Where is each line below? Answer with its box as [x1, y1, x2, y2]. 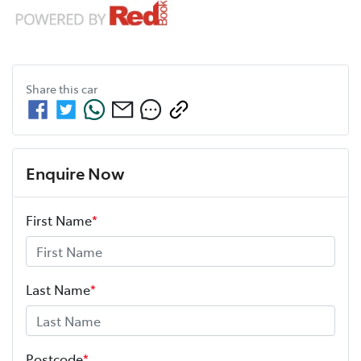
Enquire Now [26, 160, 124, 184]
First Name [26, 210, 92, 229]
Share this [26, 80, 81, 97]
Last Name [26, 280, 90, 298]
